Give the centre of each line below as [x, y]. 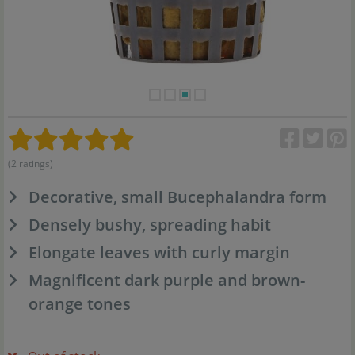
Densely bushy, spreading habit [150, 225]
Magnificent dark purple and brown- [167, 280]
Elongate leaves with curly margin [159, 252]
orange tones [80, 304]
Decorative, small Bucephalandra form [177, 197]
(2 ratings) [31, 164]
